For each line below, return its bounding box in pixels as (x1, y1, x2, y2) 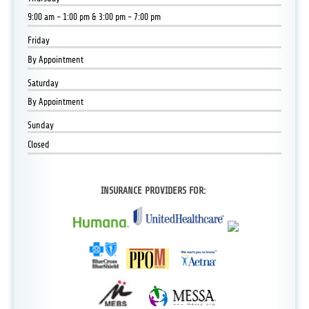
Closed (27, 139, 50, 150)
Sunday (27, 120, 54, 131)
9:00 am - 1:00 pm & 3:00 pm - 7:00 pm (27, 12, 161, 23)
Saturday (27, 77, 59, 88)
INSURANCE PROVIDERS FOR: (101, 185, 208, 196)
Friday (27, 35, 50, 46)
